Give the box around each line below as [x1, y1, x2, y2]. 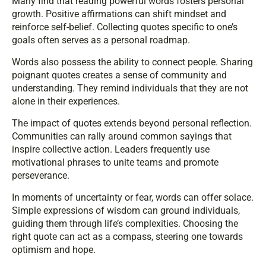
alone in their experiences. [12, 96, 120, 107]
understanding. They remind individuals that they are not [12, 83, 248, 94]
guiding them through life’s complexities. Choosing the [12, 218, 238, 230]
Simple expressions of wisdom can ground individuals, [12, 205, 240, 217]
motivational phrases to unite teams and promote [12, 157, 218, 169]
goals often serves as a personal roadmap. [12, 34, 190, 46]
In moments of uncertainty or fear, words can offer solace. [12, 192, 254, 204]
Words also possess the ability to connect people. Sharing [12, 56, 253, 68]
